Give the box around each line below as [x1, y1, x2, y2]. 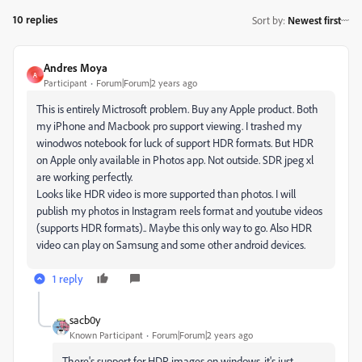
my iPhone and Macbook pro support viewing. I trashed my [36, 119, 301, 133]
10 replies [13, 12, 58, 26]
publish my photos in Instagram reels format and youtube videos [36, 204, 322, 217]
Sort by [252, 13, 283, 27]
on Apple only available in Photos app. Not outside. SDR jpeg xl [36, 153, 314, 166]
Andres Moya [44, 61, 107, 74]
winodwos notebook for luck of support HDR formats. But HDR [36, 136, 314, 149]
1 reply [53, 271, 83, 285]
